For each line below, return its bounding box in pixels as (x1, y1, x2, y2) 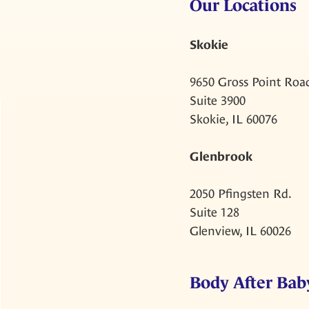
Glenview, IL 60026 (189, 223, 291, 238)
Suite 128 (189, 204, 239, 219)
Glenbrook (189, 148, 252, 163)
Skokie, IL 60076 (189, 111, 277, 126)
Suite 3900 (189, 92, 246, 108)
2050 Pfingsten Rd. (189, 186, 292, 201)
